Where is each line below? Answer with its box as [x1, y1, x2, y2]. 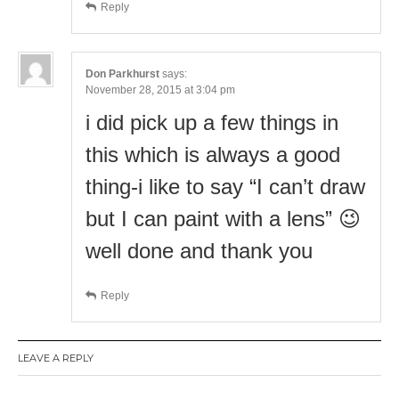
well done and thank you [85, 238, 313, 263]
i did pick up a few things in [85, 110, 338, 134]
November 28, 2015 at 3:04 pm [85, 83, 235, 96]
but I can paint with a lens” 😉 [85, 206, 361, 231]
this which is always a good [85, 142, 340, 167]
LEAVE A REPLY [18, 351, 94, 364]
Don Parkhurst [85, 67, 159, 80]
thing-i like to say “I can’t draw [85, 174, 365, 199]
